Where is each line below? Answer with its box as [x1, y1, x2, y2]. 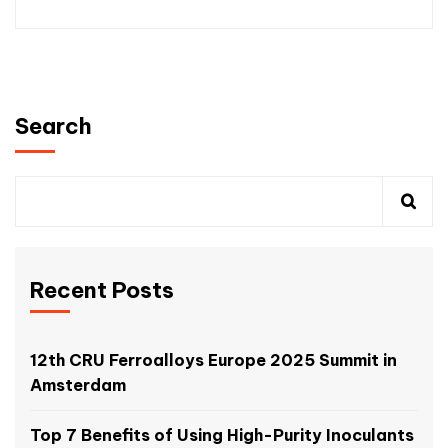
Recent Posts [30, 276, 174, 305]
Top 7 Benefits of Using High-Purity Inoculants [30, 425, 414, 446]
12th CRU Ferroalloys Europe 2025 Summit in [30, 350, 397, 371]
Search [15, 112, 92, 141]
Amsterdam [30, 375, 126, 396]
